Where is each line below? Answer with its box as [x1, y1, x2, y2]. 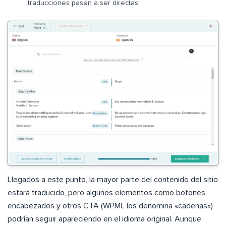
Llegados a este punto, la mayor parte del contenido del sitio [8, 176, 218, 184]
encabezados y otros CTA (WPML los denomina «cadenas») [8, 202, 213, 210]
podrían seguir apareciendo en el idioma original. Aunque [8, 215, 201, 223]
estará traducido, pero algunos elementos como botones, [8, 189, 207, 197]
